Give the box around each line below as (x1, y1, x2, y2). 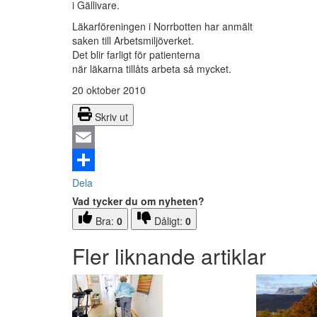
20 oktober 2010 (72, 83, 146, 98)
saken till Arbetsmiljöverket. (72, 33, 194, 48)
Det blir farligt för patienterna (72, 47, 200, 62)
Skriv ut (95, 110, 128, 125)
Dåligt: (154, 214, 185, 229)
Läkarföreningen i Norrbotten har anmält (72, 19, 253, 34)
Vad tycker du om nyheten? (72, 194, 204, 209)
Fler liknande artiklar (72, 241, 266, 272)
